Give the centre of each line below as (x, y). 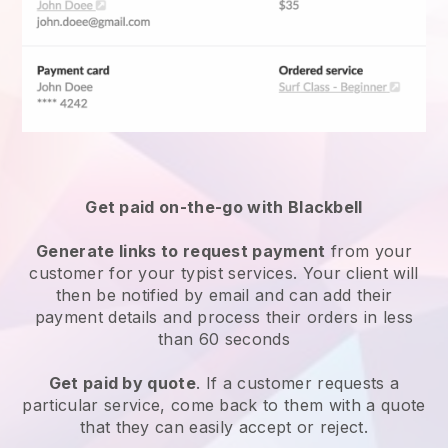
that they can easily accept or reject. (224, 426)
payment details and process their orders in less (224, 316)
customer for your (105, 272)
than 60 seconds (224, 338)
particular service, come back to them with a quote (224, 404)
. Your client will (355, 272)
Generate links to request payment (181, 250)
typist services (237, 272)
